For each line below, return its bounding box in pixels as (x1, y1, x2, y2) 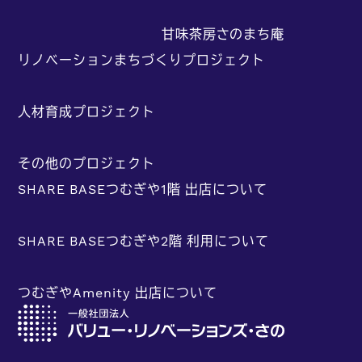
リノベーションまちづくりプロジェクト (18, 49, 265, 69)
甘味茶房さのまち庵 (161, 23, 285, 44)
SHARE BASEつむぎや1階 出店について (18, 179, 267, 199)
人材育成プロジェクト (18, 101, 156, 121)
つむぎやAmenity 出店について (18, 282, 217, 302)
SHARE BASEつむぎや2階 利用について (18, 230, 269, 250)
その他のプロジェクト (18, 153, 156, 173)
